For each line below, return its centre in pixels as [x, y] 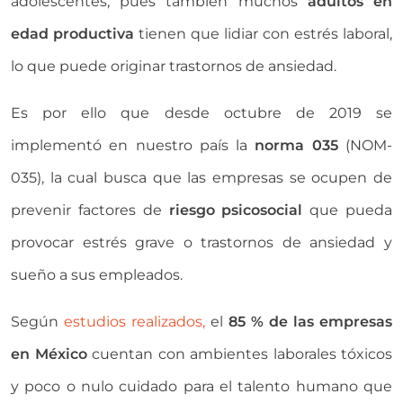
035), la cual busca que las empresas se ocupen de [201, 177]
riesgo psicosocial [236, 210]
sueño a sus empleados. [97, 274]
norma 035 [297, 145]
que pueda [348, 210]
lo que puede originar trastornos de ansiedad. [174, 66]
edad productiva [72, 33]
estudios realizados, [134, 321]
